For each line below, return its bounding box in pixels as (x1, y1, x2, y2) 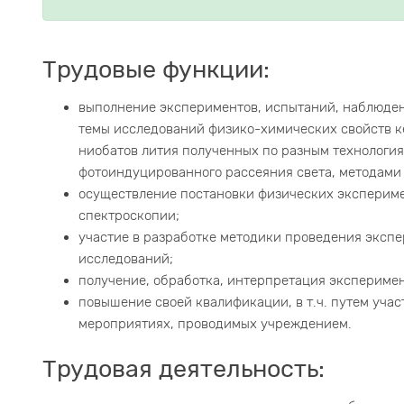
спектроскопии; (78, 207, 179, 224)
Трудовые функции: (42, 55, 270, 84)
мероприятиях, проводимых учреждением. (78, 316, 352, 332)
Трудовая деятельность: (42, 354, 325, 383)
